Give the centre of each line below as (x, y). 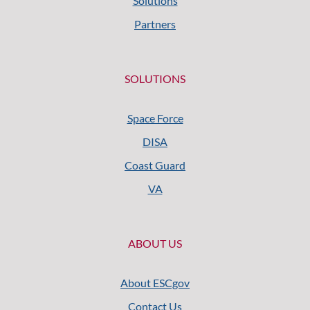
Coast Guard (155, 165)
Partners (155, 24)
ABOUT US (155, 243)
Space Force (155, 118)
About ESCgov (155, 283)
